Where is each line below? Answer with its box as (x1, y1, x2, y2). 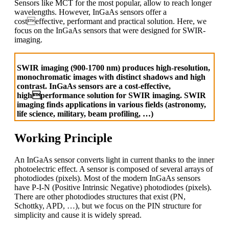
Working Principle (14, 131, 112, 145)
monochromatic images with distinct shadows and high (17, 72, 205, 81)
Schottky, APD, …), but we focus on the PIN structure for (14, 201, 201, 210)
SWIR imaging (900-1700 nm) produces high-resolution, (17, 63, 210, 72)
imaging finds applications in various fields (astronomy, (17, 100, 206, 109)
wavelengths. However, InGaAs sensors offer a (14, 7, 167, 16)
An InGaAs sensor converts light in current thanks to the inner (14, 155, 214, 164)
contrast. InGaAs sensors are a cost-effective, (17, 81, 171, 90)
